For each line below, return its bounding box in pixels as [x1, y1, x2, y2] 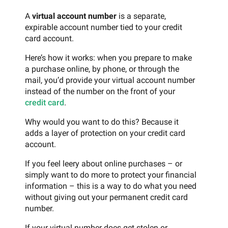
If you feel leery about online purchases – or [25, 158, 182, 168]
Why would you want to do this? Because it [25, 117, 179, 127]
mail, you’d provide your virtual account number [25, 75, 195, 85]
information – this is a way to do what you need [25, 181, 196, 191]
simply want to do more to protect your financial [25, 169, 196, 180]
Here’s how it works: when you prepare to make [25, 52, 192, 63]
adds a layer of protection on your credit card [25, 128, 185, 138]
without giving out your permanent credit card [25, 192, 188, 202]
